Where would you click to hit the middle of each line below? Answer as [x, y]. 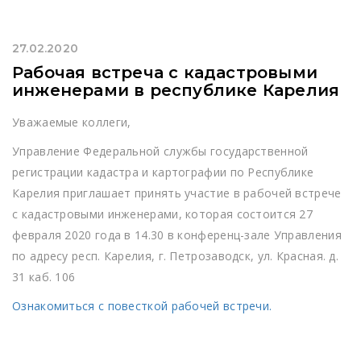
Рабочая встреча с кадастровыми [165, 72]
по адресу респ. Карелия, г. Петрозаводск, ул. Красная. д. [176, 255]
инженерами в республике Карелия [176, 90]
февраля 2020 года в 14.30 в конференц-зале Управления [177, 234]
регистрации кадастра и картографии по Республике [163, 172]
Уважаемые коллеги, [72, 122]
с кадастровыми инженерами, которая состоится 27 [163, 214]
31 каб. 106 [44, 276]
